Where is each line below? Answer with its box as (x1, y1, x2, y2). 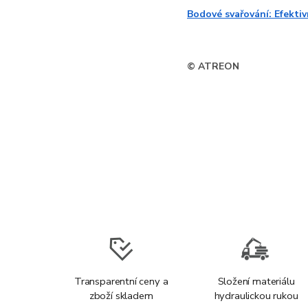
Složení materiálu (217, 274, 295, 289)
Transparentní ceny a (74, 274, 168, 289)
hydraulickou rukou (214, 289, 298, 303)
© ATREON (187, 60, 239, 74)
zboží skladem (89, 289, 153, 303)
